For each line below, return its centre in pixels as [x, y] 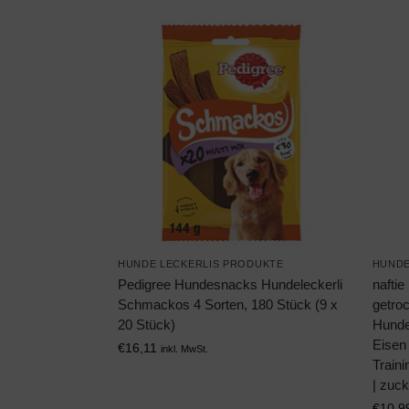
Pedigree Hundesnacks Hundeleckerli [230, 285]
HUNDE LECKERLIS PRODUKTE [200, 264]
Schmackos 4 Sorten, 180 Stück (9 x [227, 305]
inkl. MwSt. [184, 349]
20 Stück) [146, 325]
